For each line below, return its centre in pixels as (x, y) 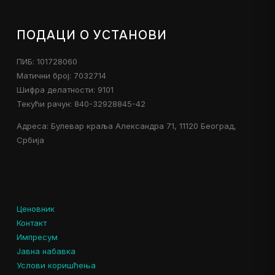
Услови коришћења (56, 265)
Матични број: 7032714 (61, 76)
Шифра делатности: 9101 (65, 90)
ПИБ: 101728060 (47, 61)
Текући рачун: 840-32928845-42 (81, 104)
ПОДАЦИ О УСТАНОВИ (91, 35)
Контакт (31, 223)
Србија (30, 140)
